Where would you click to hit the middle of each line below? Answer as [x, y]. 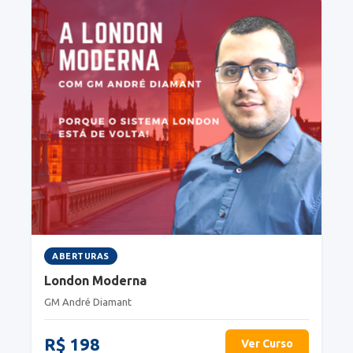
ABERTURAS [81, 256]
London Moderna [95, 280]
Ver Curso [267, 343]
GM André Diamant [88, 301]
